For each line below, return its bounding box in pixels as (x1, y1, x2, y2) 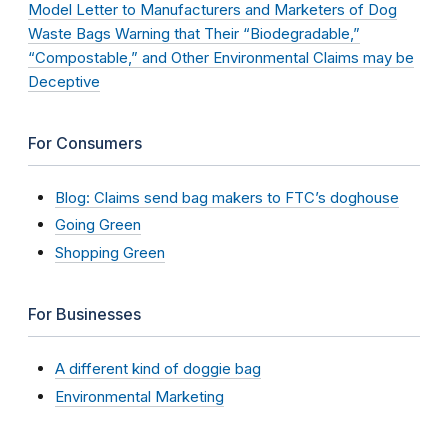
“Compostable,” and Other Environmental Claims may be (28, 47, 414, 67)
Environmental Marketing (55, 386, 224, 406)
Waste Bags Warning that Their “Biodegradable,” (28, 23, 360, 43)
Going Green (55, 215, 141, 235)
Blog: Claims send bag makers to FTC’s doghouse (55, 187, 399, 207)
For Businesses (28, 304, 141, 324)
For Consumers (28, 132, 142, 153)
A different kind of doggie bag (55, 359, 261, 378)
